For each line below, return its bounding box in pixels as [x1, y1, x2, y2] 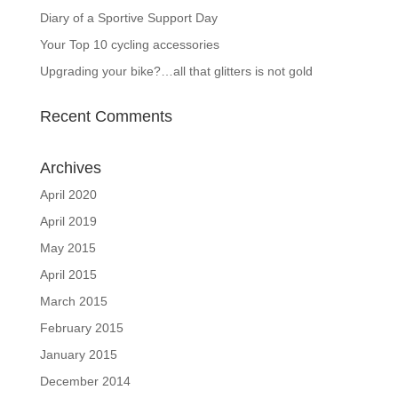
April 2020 [39, 187, 97, 202]
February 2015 [39, 321, 123, 335]
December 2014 [39, 374, 131, 388]
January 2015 [39, 347, 117, 362]
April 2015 [39, 267, 97, 282]
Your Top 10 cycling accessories [39, 37, 219, 52]
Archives [39, 159, 101, 177]
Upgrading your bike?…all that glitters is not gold [39, 64, 313, 78]
